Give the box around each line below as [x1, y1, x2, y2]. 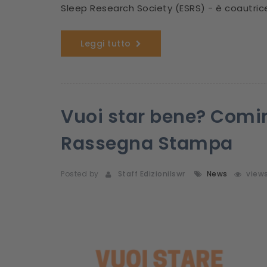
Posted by [61, 169, 99, 179]
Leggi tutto [80, 38, 131, 49]
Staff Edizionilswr [113, 169, 185, 179]
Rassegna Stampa [61, 131, 233, 156]
